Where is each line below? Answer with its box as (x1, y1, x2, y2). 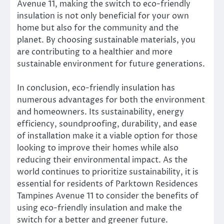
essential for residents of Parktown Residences (17, 178, 198, 189)
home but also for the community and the (17, 22, 178, 33)
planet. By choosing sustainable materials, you (17, 34, 195, 45)
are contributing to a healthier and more (17, 46, 172, 57)
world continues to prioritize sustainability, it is (17, 166, 198, 177)
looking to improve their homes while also (17, 142, 178, 153)
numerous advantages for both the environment (17, 94, 205, 105)
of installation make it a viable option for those (17, 130, 197, 141)
